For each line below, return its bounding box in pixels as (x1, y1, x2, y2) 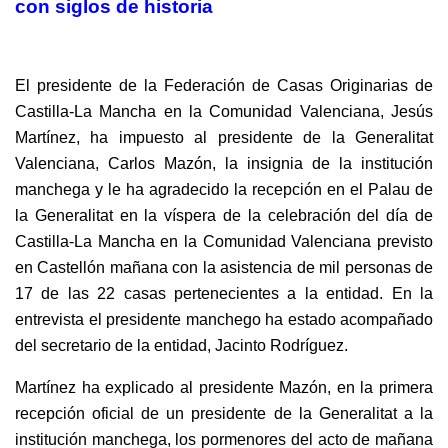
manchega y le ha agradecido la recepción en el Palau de (15, 180, 433, 198)
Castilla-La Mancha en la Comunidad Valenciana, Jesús (15, 102, 433, 120)
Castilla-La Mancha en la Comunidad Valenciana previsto (15, 232, 433, 250)
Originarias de (330, 76, 433, 94)
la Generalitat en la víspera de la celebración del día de (15, 206, 433, 224)
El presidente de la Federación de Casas (15, 76, 323, 94)
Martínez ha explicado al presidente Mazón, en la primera (15, 378, 433, 396)
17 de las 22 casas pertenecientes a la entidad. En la (15, 284, 433, 302)
